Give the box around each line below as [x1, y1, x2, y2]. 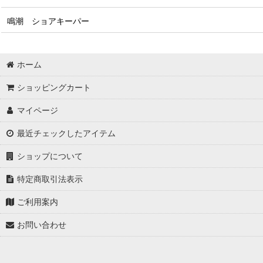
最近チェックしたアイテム [17, 128, 116, 139]
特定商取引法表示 [17, 174, 83, 184]
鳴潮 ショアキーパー [7, 16, 89, 26]
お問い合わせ [17, 220, 67, 230]
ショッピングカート [17, 82, 92, 93]
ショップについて [17, 151, 83, 161]
